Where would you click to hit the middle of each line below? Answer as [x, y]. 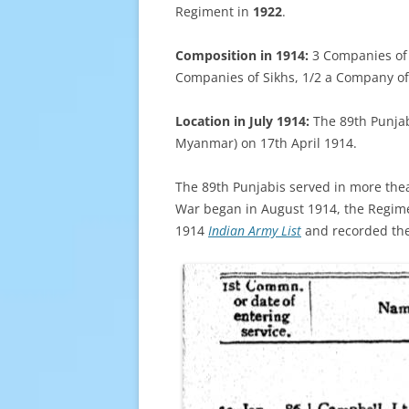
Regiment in [214, 12]
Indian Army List [255, 231]
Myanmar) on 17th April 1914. [266, 143]
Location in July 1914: [244, 121]
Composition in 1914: [244, 56]
